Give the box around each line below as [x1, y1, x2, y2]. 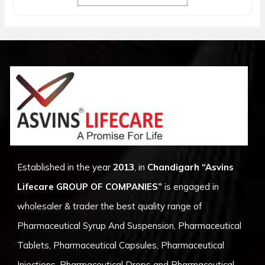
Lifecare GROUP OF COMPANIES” [17, 180, 163, 192]
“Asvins [202, 161, 234, 173]
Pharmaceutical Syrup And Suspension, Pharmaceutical [17, 219, 242, 231]
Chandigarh [147, 161, 202, 173]
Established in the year [17, 161, 114, 173]
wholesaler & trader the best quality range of [17, 200, 202, 212]
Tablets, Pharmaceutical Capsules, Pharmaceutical [17, 239, 225, 251]
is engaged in [162, 180, 219, 192]
